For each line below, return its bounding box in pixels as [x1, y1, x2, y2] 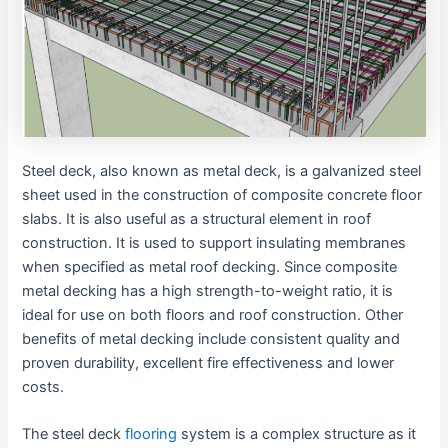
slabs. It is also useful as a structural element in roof [22, 209, 372, 228]
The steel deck [22, 425, 126, 444]
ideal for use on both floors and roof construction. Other [22, 305, 404, 324]
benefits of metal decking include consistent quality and [22, 329, 401, 348]
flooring [125, 425, 178, 444]
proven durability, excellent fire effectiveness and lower [22, 353, 395, 372]
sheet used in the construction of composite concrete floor [22, 185, 423, 204]
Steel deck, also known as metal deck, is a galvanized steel [22, 161, 422, 180]
